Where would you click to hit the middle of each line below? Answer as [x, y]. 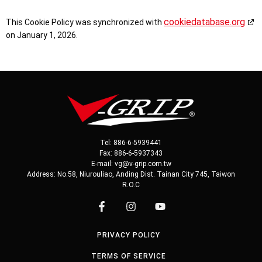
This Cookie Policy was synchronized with [85, 22]
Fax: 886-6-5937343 [131, 153]
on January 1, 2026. [42, 35]
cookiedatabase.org [204, 22]
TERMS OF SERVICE [129, 256]
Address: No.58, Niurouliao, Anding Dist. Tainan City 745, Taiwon [131, 174]
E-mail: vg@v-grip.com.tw [131, 163]
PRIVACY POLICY [129, 235]
